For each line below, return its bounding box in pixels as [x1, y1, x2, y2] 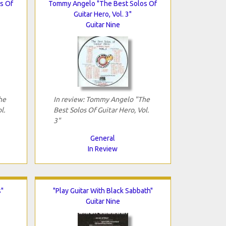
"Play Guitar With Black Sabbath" [52, 186, 153, 195]
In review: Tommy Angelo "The [53, 95, 150, 103]
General [90, 134, 115, 142]
